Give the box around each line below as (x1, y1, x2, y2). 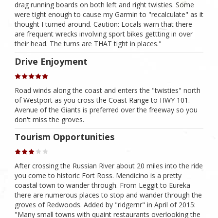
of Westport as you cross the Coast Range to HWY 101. (15, 95, 190, 105)
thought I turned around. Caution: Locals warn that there (15, 19, 192, 29)
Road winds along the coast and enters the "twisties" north (15, 85, 200, 95)
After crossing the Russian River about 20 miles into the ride (15, 161, 203, 171)
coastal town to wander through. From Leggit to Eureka (15, 181, 190, 190)
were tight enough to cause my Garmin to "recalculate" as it (15, 10, 203, 19)
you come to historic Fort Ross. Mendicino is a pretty (15, 171, 182, 181)
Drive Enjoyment (15, 55, 88, 67)
